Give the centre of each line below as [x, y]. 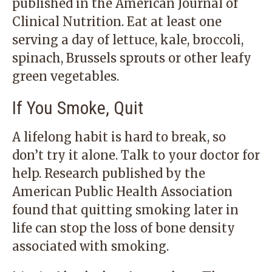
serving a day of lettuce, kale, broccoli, [128, 40]
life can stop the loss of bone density [124, 228]
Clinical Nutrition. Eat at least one [117, 22]
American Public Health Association [122, 192]
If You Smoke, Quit [78, 108]
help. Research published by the [109, 173]
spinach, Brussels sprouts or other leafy [132, 58]
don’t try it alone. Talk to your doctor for [136, 155]
